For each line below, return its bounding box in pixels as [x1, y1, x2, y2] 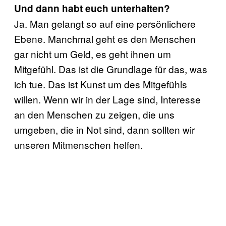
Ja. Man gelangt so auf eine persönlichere [14, 17, 196, 30]
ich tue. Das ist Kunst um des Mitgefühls [14, 77, 187, 91]
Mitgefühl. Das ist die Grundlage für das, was [14, 62, 207, 76]
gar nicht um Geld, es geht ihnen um [14, 47, 171, 61]
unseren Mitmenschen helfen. [14, 138, 143, 151]
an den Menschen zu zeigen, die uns [14, 107, 175, 121]
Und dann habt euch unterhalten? [14, 2, 170, 15]
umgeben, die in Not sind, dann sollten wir [14, 123, 195, 136]
